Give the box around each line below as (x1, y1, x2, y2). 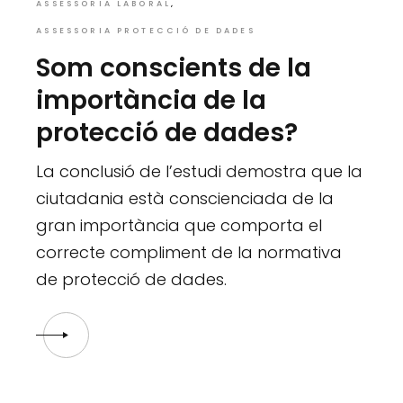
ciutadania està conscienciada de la (36, 187, 335, 210)
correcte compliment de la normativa (36, 241, 343, 264)
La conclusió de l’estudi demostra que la (36, 160, 363, 184)
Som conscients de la (36, 50, 312, 86)
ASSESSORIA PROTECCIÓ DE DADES (36, 25, 255, 37)
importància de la (36, 83, 267, 119)
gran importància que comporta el (36, 214, 323, 237)
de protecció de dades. (36, 268, 228, 291)
